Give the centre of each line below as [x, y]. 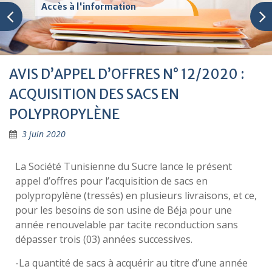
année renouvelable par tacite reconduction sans [127, 225]
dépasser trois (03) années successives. [104, 240]
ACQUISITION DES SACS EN [94, 94]
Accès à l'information [89, 7]
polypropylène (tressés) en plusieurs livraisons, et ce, [136, 196]
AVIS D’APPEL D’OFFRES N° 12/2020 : [127, 74]
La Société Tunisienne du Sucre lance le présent [124, 167]
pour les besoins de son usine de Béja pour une [124, 210]
